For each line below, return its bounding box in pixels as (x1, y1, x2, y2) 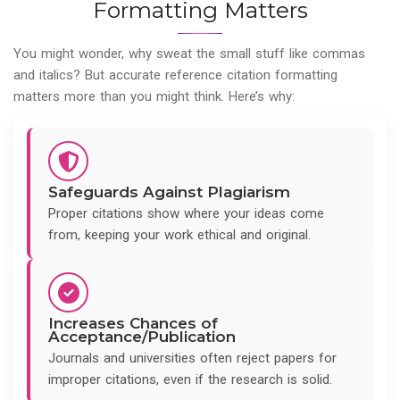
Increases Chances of (48, 314, 218, 333)
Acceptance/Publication (48, 328, 236, 346)
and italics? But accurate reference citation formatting (13, 67, 337, 84)
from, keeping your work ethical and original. (48, 227, 311, 244)
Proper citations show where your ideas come (48, 205, 324, 222)
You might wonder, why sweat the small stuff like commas (13, 46, 365, 62)
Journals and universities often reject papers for (48, 350, 337, 367)
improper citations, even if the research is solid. (48, 371, 332, 388)
